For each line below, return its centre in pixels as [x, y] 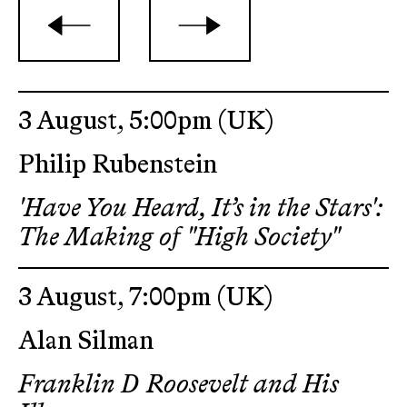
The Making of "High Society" [179, 238]
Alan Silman [86, 342]
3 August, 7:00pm [117, 298]
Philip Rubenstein [118, 165]
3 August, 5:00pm [118, 122]
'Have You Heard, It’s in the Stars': [200, 209]
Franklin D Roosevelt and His [179, 385]
